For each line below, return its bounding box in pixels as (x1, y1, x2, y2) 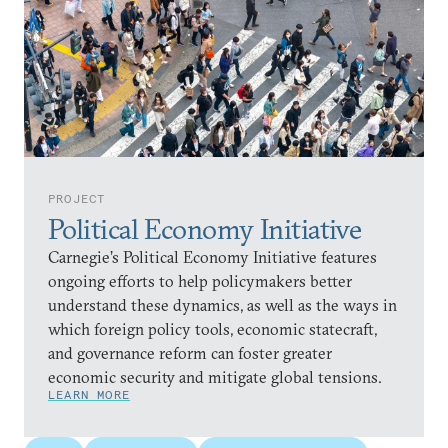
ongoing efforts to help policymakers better (48, 271, 352, 291)
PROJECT (48, 191, 106, 206)
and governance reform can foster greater (48, 343, 332, 363)
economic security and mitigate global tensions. (48, 367, 382, 387)
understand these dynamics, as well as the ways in (48, 295, 397, 315)
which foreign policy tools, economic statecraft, (48, 319, 377, 339)
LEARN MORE (48, 387, 130, 402)
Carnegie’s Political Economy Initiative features (48, 247, 377, 267)
